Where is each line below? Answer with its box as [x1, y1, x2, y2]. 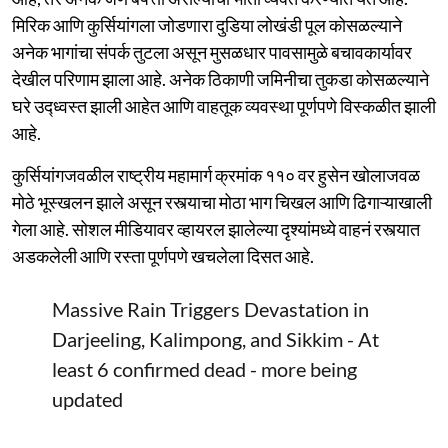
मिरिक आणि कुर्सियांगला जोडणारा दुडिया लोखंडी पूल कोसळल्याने [12, 13, 402, 36]
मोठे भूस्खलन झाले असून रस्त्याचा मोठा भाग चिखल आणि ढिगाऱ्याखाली [12, 190, 432, 213]
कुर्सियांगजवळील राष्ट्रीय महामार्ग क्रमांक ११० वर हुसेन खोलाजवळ [12, 163, 420, 186]
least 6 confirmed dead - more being [52, 356, 357, 381]
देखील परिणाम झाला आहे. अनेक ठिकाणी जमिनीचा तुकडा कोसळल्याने [12, 67, 429, 90]
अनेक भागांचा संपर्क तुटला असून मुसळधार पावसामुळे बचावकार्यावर [12, 40, 412, 63]
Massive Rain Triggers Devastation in [52, 296, 369, 321]
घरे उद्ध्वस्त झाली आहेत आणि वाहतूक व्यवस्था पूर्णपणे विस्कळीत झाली [12, 94, 436, 117]
